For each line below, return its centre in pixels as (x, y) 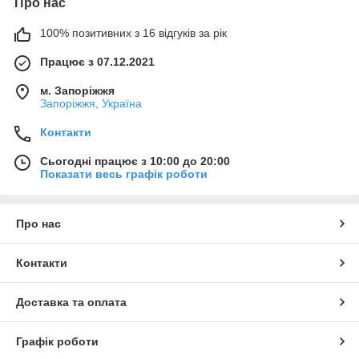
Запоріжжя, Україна (91, 103)
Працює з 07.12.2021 (97, 61)
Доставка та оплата (71, 302)
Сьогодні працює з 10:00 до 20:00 (135, 161)
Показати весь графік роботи (124, 173)
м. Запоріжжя (77, 90)
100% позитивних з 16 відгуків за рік (133, 32)
